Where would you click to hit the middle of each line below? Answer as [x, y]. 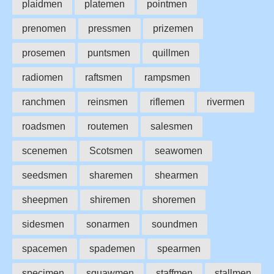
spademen [112, 248]
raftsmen [104, 77]
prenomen [44, 28]
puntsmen [109, 53]
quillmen [171, 53]
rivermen [226, 102]
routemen [108, 126]
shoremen [174, 199]
